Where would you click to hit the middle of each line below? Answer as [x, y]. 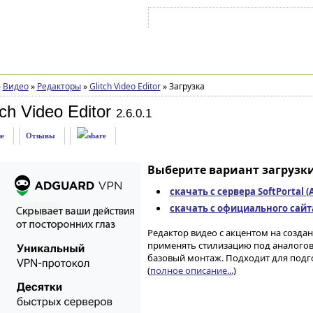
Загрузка [185, 86]
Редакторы [59, 86]
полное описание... [191, 270]
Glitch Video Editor [125, 86]
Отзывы [40, 136]
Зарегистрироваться [272, 20]
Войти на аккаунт [194, 20]
